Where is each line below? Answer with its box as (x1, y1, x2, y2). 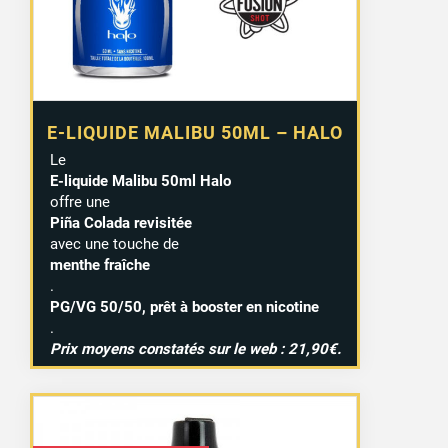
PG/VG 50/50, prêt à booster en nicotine (49, 298, 319, 317)
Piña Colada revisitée (49, 214, 192, 233)
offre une (49, 193, 110, 212)
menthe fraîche (49, 256, 150, 275)
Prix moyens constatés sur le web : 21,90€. (49, 340, 341, 359)
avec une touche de (49, 235, 179, 254)
